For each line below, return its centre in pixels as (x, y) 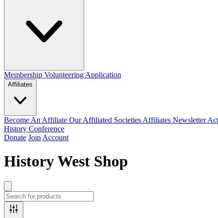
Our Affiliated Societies (106, 120)
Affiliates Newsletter (175, 120)
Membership (24, 75)
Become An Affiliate (36, 120)
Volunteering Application (83, 75)
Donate (15, 137)
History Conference (34, 129)
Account (55, 137)
